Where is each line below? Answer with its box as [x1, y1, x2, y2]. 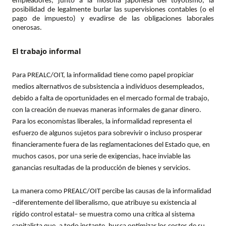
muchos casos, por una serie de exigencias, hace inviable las [12, 153, 191, 161]
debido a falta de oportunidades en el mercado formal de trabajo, [12, 95, 209, 103]
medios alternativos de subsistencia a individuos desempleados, [12, 83, 204, 91]
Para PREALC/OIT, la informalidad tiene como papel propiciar [12, 72, 194, 80]
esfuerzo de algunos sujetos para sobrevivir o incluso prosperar [12, 130, 202, 138]
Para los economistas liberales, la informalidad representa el [12, 118, 192, 126]
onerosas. [12, 24, 42, 32]
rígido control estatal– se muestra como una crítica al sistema [12, 211, 195, 219]
